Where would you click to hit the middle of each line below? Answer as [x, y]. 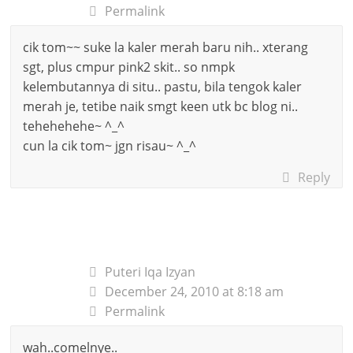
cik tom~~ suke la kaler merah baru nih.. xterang [166, 47]
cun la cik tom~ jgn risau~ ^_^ [110, 145]
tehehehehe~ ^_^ [74, 126]
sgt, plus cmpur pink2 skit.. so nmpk [129, 67]
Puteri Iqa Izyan [150, 271]
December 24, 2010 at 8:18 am [195, 291]
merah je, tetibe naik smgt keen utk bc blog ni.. [161, 106]
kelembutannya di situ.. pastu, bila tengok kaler [163, 86]
